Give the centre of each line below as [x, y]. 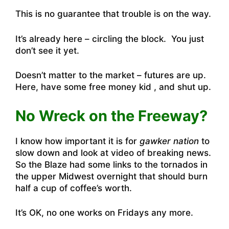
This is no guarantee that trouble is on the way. [113, 14]
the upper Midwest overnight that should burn [111, 176]
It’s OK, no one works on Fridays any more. [104, 213]
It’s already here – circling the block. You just [110, 39]
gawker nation [169, 141]
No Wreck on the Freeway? [111, 116]
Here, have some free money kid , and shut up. [113, 87]
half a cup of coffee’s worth [72, 188]
